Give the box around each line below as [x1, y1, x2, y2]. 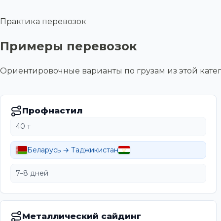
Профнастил [22, 106, 82, 116]
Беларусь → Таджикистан [27, 146, 118, 155]
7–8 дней [16, 169, 48, 178]
